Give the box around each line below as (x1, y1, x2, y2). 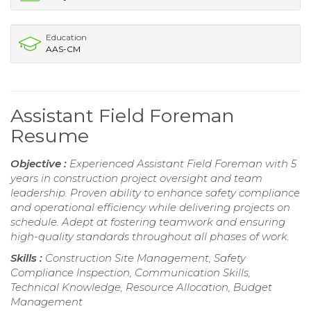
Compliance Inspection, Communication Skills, (10, 266, 251, 280)
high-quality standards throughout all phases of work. (10, 230, 289, 244)
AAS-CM (46, 44, 81, 55)
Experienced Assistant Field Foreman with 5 (69, 157, 296, 171)
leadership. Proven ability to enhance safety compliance (10, 186, 300, 200)
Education (46, 32, 87, 43)
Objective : (10, 157, 69, 171)
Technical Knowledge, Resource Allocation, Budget (10, 280, 272, 294)
